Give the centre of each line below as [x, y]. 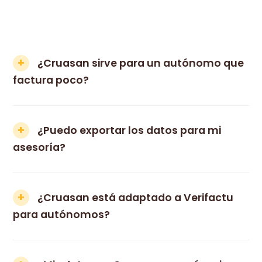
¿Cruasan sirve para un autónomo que [141, 63]
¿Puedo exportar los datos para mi [130, 130]
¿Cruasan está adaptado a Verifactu [136, 197]
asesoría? [39, 147]
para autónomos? [62, 214]
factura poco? [51, 80]
